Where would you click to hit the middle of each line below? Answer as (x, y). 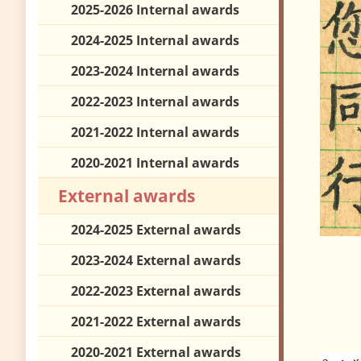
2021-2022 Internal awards (155, 133)
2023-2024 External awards (156, 261)
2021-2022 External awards (156, 322)
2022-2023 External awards (156, 291)
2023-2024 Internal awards (155, 71)
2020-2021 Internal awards (155, 163)
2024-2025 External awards (156, 230)
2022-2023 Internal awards (155, 102)
